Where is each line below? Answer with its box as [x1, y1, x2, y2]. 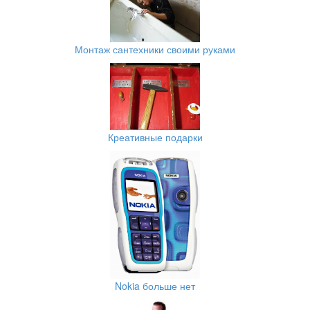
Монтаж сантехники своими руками [75, 42, 235, 56]
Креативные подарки [107, 130, 203, 145]
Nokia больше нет [115, 278, 195, 293]
